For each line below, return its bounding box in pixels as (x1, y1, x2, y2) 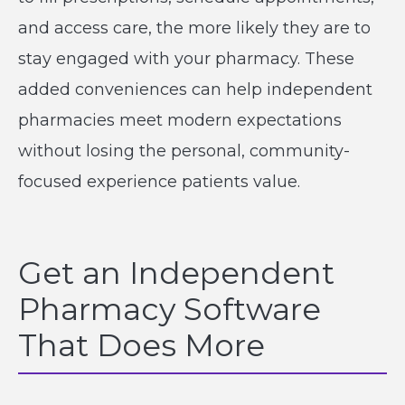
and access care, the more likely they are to (18, 18, 371, 38)
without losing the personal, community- (18, 141, 350, 161)
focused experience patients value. (18, 172, 305, 192)
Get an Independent (18, 254, 334, 292)
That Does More (18, 326, 273, 364)
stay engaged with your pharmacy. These (18, 49, 354, 69)
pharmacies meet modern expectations (18, 110, 342, 130)
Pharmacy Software (18, 290, 321, 328)
